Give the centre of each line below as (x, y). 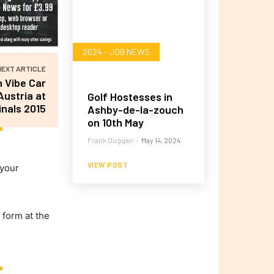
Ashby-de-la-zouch (135, 110)
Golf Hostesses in (130, 97)
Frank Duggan (110, 140)
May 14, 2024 (161, 140)
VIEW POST (108, 165)
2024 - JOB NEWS (116, 52)
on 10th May (115, 123)
